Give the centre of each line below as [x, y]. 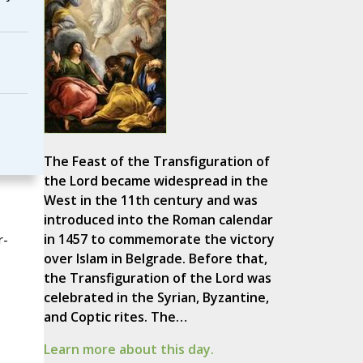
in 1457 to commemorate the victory [159, 239]
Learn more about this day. [128, 350]
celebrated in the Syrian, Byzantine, [156, 298]
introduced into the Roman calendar [158, 220]
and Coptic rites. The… [115, 317]
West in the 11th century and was [150, 201]
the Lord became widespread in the [156, 181]
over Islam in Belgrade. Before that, [155, 259]
